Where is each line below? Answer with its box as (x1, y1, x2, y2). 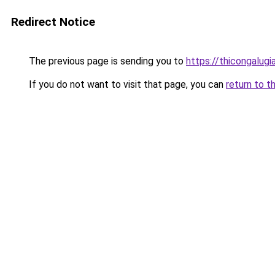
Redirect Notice (11, 15, 95, 29)
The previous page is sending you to (26, 55, 186, 67)
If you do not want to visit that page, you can (26, 79, 226, 90)
